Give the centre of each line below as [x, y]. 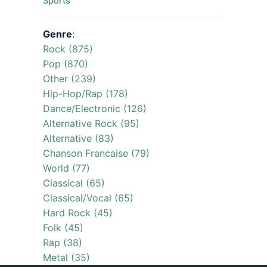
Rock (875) [68, 49]
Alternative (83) [78, 138]
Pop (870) [66, 64]
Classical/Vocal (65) [88, 198]
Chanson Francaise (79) [96, 153]
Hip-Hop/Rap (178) [86, 94]
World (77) [66, 168]
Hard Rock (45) [78, 213]
